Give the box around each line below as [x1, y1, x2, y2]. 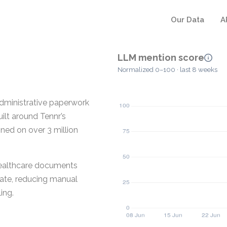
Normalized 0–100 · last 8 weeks [118, 66, 217, 74]
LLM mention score [118, 52, 204, 63]
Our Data [171, 15, 204, 24]
